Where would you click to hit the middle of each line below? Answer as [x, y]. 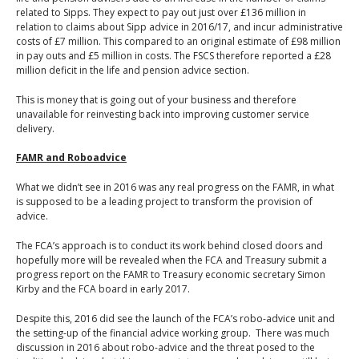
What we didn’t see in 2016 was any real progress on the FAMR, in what [175, 188]
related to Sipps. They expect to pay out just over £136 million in [161, 12]
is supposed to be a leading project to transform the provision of [164, 202]
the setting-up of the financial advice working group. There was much [173, 333]
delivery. [35, 128]
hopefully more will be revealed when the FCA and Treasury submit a [171, 260]
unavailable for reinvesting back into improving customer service [163, 114]
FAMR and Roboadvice [71, 158]
